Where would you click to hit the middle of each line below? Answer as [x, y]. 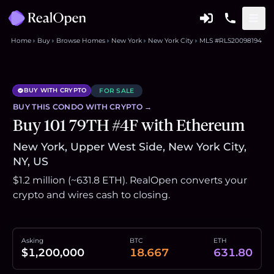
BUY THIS [33, 107]
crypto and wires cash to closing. [91, 195]
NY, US [31, 161]
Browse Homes [80, 40]
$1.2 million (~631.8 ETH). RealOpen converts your [130, 180]
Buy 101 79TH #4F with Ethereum [129, 125]
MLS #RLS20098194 [230, 40]
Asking [32, 241]
